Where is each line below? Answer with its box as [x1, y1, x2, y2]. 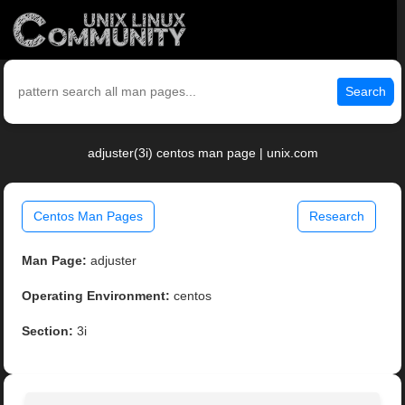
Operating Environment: [22, 288, 171, 304]
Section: [22, 324, 74, 339]
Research [308, 209, 364, 224]
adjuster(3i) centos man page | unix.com [87, 146, 318, 161]
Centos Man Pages [33, 209, 144, 224]
